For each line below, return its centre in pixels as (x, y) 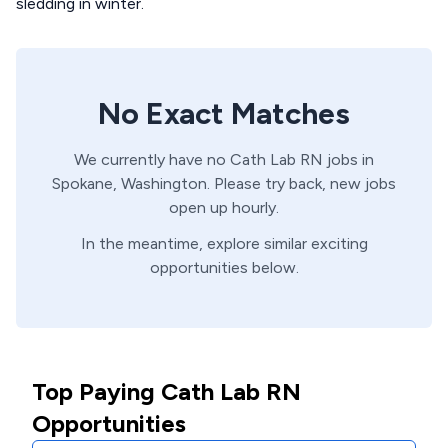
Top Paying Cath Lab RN (166, 391)
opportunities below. (224, 267)
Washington (164, 183)
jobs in (348, 159)
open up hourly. (224, 207)
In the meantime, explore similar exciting (224, 243)
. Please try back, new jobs (301, 183)
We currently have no (152, 159)
